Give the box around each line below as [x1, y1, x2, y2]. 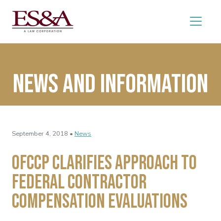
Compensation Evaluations [12, 189, 187, 214]
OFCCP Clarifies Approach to [12, 151, 197, 175]
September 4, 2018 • [12, 129, 73, 138]
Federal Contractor [12, 170, 147, 194]
